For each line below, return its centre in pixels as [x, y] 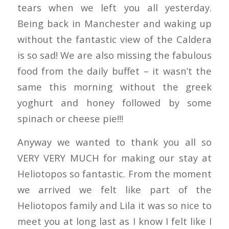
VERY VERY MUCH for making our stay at [114, 158]
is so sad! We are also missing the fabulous [114, 55]
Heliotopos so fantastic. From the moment [114, 174]
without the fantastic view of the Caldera [114, 39]
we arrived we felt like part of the [114, 190]
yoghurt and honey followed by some [114, 102]
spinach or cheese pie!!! [70, 118]
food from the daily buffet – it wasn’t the [114, 71]
